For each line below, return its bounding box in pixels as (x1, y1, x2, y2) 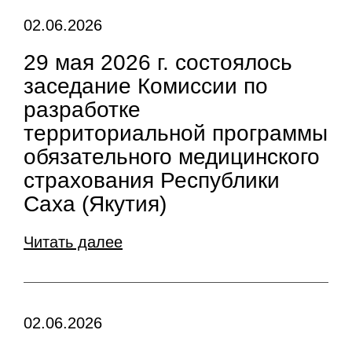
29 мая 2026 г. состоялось (24, 50, 292, 75)
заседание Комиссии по (24, 74, 268, 98)
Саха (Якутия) (24, 192, 167, 216)
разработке (24, 97, 141, 122)
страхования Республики (24, 168, 280, 192)
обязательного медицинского (24, 145, 320, 169)
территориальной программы (24, 121, 328, 145)
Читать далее (24, 233, 123, 251)
